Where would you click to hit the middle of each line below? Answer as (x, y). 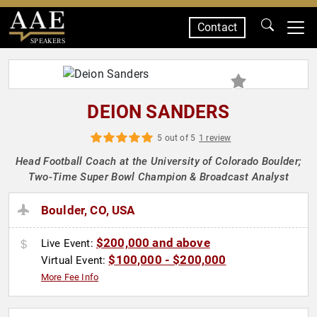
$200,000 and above (153, 243)
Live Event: (69, 244)
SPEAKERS (47, 41)
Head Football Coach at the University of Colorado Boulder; (158, 161)
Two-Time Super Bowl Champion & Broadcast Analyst (158, 177)
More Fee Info (70, 277)
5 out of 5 (177, 138)
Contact (217, 27)
